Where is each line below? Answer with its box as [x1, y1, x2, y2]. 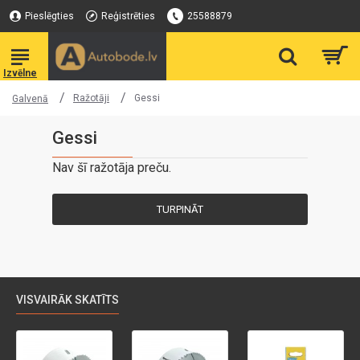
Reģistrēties [101, 10, 155, 22]
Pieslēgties [25, 10, 74, 22]
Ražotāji [73, 92, 109, 104]
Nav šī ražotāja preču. [52, 160, 171, 175]
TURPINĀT [157, 203, 203, 215]
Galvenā [12, 93, 48, 104]
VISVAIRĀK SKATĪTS [16, 293, 119, 306]
